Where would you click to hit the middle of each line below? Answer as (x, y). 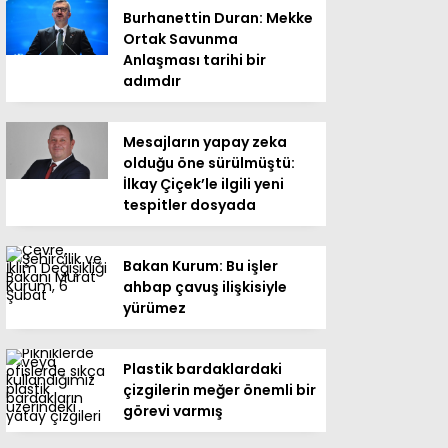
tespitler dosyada (189, 204)
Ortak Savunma (180, 38)
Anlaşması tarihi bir (194, 59)
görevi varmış (173, 410)
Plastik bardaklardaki (202, 368)
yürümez (154, 307)
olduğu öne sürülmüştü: (209, 162)
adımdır (152, 80)
